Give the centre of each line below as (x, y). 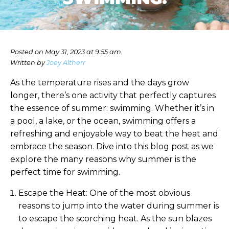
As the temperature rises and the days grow (100, 83)
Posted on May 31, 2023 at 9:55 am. (66, 52)
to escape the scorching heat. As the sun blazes (115, 219)
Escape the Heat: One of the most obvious (104, 193)
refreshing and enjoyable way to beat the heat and (114, 134)
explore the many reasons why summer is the (103, 159)
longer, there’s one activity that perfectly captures (113, 95)
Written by (28, 63)
